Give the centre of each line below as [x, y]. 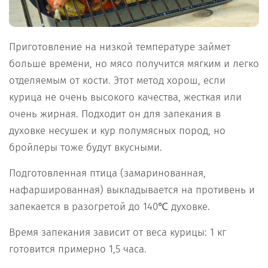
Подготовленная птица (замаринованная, [107, 173]
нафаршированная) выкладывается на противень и [132, 190]
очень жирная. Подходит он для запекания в [115, 114]
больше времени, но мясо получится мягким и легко [134, 64]
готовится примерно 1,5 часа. [78, 249]
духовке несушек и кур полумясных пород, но [117, 131]
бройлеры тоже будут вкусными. [86, 148]
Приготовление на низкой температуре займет [120, 47]
